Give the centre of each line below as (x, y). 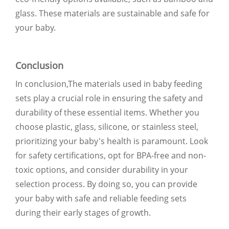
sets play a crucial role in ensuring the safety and (109, 98)
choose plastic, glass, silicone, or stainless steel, (107, 127)
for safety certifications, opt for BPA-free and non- (111, 155)
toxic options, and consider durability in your (102, 169)
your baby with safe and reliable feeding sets (101, 198)
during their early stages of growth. (83, 212)
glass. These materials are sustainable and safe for (112, 13)
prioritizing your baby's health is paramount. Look (112, 141)
